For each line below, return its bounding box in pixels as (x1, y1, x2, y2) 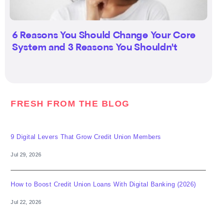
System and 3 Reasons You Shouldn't (12, 43, 177, 53)
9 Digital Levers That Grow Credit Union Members (11, 133, 161, 141)
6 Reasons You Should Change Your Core (12, 31, 196, 41)
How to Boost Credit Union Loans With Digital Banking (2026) (11, 181, 196, 188)
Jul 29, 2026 (11, 152, 42, 158)
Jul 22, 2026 (11, 199, 42, 205)
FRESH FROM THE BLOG (11, 98, 130, 108)
